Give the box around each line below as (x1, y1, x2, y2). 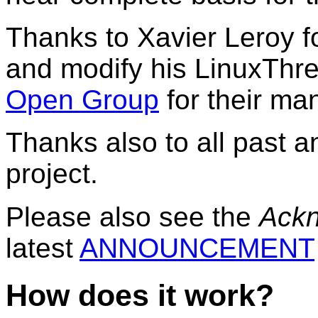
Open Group (6, 84, 159, 115)
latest (6, 232, 79, 263)
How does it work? (6, 278, 274, 312)
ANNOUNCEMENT (79, 232, 314, 263)
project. (6, 158, 98, 189)
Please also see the (6, 201, 259, 232)
